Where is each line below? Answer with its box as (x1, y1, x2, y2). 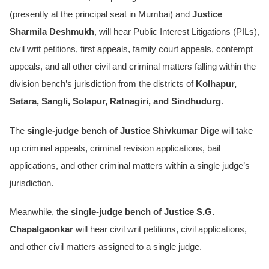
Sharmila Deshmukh (10, 27, 94, 37)
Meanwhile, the (10, 207, 71, 217)
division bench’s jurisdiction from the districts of (10, 79, 196, 89)
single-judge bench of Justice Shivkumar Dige (27, 125, 219, 136)
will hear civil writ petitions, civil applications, (73, 225, 247, 235)
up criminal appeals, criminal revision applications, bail (10, 143, 220, 153)
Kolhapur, (196, 79, 237, 89)
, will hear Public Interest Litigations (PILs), (94, 27, 259, 37)
